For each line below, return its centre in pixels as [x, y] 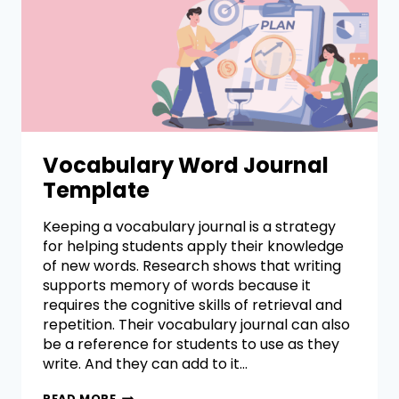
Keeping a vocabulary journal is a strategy [189, 227]
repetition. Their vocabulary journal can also [196, 325]
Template [96, 191]
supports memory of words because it [177, 286]
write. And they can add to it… [145, 364]
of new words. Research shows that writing [192, 266]
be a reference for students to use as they [191, 345]
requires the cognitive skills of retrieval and [192, 305]
